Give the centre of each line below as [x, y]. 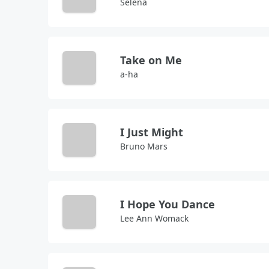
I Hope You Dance [168, 204]
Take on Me [151, 60]
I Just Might [152, 132]
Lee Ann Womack [154, 218]
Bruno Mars [144, 146]
